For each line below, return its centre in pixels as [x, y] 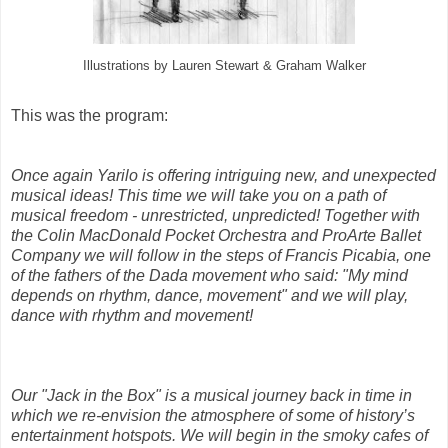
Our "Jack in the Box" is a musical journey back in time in [211, 396]
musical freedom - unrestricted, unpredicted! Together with [215, 216]
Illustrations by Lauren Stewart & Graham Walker [224, 66]
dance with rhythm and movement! [132, 316]
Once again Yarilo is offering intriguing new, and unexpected [223, 176]
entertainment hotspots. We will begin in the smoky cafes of [219, 436]
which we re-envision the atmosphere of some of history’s [213, 416]
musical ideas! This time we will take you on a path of [198, 196]
